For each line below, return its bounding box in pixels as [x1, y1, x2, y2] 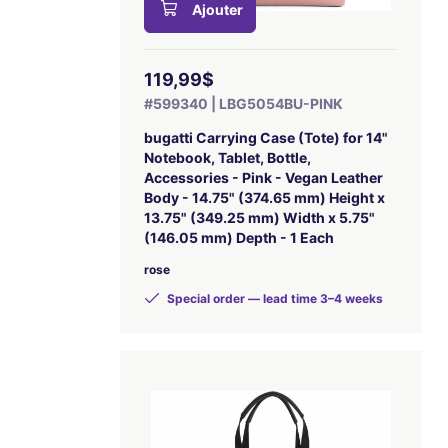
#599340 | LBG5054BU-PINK [144, 95, 344, 112]
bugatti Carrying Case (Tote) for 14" [144, 129, 389, 146]
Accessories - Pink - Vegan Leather [144, 169, 384, 186]
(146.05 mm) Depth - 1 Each [144, 229, 335, 246]
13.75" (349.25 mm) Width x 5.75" [144, 209, 376, 226]
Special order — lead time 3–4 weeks [164, 291, 384, 306]
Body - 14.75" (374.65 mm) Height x [144, 189, 386, 206]
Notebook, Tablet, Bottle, [144, 149, 312, 166]
